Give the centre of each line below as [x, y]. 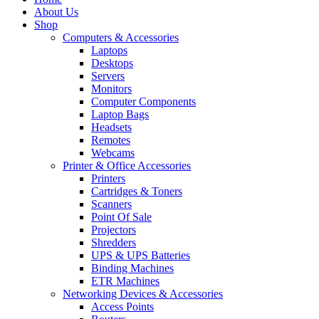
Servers [108, 76]
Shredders [114, 242]
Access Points [122, 307]
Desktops [112, 63]
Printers [108, 178]
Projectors [114, 230]
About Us [56, 12]
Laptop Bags [120, 114]
